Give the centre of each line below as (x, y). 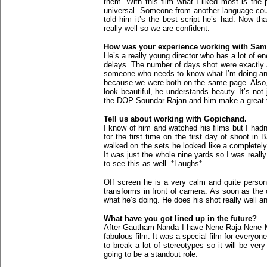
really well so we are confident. (157, 28)
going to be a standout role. (151, 254)
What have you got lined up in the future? (180, 218)
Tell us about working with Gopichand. (175, 119)
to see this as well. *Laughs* (153, 164)
